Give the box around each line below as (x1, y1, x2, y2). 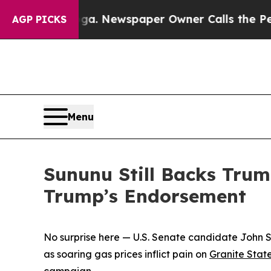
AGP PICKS (12, 13, 67, 25)
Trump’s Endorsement (44, 184, 246, 207)
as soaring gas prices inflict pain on (44, 247, 209, 260)
